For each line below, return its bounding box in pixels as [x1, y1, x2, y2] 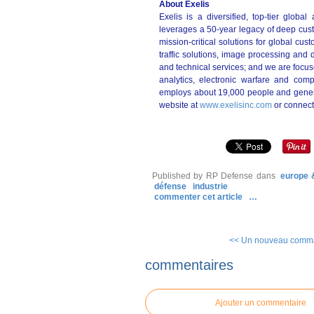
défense [154, 182, 186, 191]
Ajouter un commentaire [215, 297, 306, 308]
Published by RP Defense [152, 171, 254, 181]
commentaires [145, 257, 233, 273]
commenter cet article [154, 192, 245, 202]
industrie [193, 182, 228, 191]
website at [159, 100, 200, 110]
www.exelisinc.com [200, 100, 274, 110]
